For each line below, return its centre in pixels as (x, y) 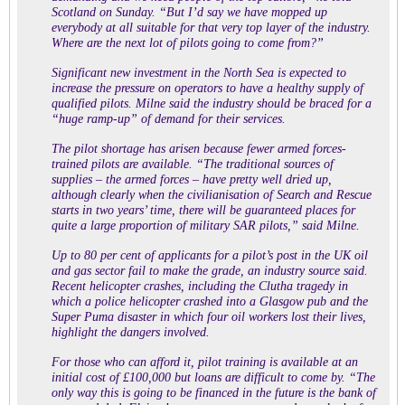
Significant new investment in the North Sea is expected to (199, 73)
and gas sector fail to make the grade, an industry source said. (210, 271)
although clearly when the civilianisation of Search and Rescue (212, 195)
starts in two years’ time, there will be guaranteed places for (203, 210)
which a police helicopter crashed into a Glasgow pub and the (210, 301)
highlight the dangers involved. (131, 332)
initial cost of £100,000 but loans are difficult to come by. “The (213, 377)
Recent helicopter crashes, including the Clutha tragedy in (200, 286)
